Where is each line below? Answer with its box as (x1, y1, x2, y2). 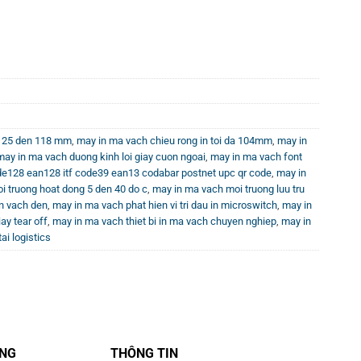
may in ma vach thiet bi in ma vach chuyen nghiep (52, 215, 276, 228)
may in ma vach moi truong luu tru (152, 183, 305, 196)
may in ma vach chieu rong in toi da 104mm (77, 135, 272, 147)
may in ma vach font (210, 151, 302, 164)
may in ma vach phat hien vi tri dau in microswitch (52, 199, 277, 212)
